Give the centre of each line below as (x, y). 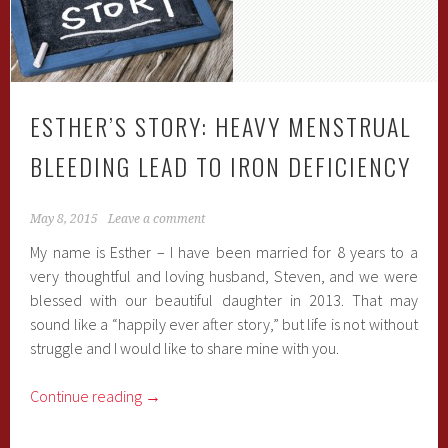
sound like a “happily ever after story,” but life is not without (224, 324)
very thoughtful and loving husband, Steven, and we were (224, 276)
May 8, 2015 (64, 219)
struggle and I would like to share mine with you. (185, 348)
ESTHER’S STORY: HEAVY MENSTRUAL (221, 126)
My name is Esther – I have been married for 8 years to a (224, 252)
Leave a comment (157, 219)
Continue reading (88, 396)
